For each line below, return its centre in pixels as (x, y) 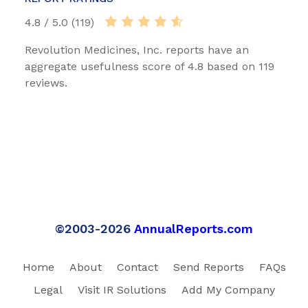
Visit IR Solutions (122, 289)
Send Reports (208, 267)
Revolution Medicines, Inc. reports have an (137, 49)
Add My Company (228, 289)
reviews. (46, 82)
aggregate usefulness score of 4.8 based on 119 (150, 66)
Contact (137, 267)
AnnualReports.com (194, 228)
